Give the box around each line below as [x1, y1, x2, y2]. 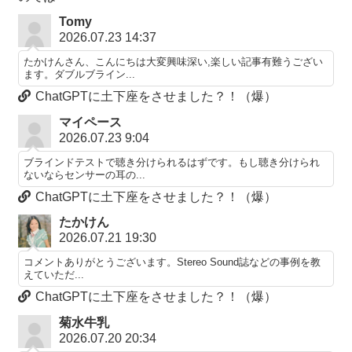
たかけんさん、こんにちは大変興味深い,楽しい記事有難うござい [23, 56, 323, 68]
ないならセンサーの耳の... [23, 168, 145, 181]
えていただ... [23, 269, 84, 281]
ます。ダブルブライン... [23, 68, 135, 81]
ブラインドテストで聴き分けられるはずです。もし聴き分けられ [23, 156, 320, 168]
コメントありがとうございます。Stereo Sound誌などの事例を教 [23, 256, 321, 269]
